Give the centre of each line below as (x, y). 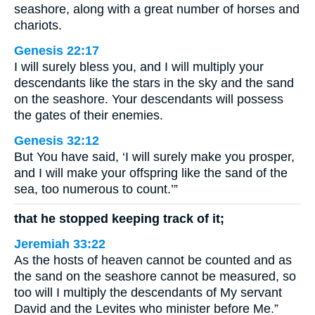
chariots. (38, 25)
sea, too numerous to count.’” (96, 189)
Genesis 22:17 (57, 50)
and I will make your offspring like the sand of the (151, 173)
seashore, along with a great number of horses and (157, 9)
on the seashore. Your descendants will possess (149, 99)
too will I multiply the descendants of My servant (148, 293)
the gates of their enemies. (89, 115)
